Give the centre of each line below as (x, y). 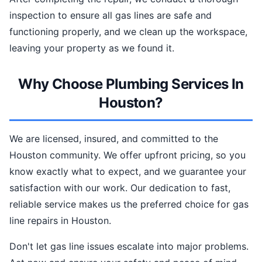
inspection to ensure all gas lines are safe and (111, 15)
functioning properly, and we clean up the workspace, (128, 32)
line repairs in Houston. (60, 220)
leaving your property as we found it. (92, 48)
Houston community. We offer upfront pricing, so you (127, 155)
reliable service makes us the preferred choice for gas (129, 204)
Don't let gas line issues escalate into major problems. (129, 246)
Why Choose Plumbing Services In (131, 84)
